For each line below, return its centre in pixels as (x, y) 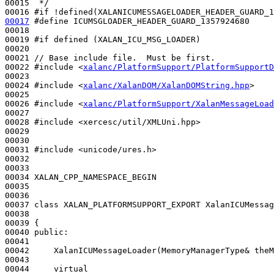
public (49, 232)
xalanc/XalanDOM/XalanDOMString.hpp (166, 85)
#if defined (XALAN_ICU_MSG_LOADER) (117, 39)
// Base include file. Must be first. (125, 57)
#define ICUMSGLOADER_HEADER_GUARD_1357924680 (142, 21)
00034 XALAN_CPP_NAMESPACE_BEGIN (81, 177)
